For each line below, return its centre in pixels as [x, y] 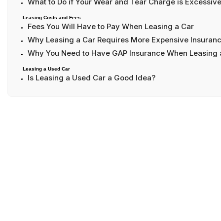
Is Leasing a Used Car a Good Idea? [92, 78]
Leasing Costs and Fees [52, 18]
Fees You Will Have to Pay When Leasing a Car [111, 27]
